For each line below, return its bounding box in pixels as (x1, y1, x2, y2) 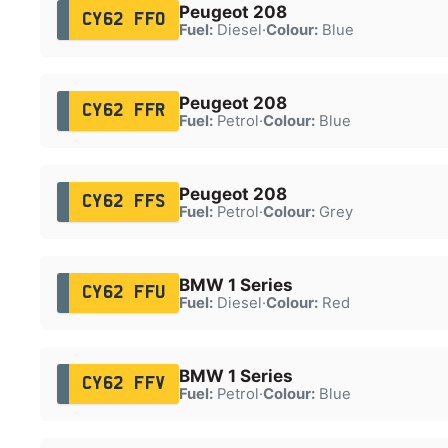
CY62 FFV (81, 375, 166, 392)
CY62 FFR (81, 102, 166, 119)
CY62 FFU (81, 284, 166, 301)
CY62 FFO (81, 11, 166, 28)
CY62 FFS (81, 193, 166, 210)
